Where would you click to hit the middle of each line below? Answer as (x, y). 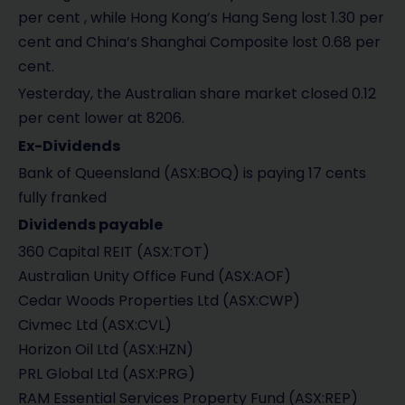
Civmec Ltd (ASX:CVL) (95, 325)
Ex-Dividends (69, 146)
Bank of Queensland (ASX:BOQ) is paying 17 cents (192, 173)
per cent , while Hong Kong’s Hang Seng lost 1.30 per (201, 18)
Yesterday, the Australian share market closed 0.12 (197, 94)
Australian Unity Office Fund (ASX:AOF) (155, 277)
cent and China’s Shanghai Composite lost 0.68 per (199, 42)
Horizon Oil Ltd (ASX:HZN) (106, 350)
